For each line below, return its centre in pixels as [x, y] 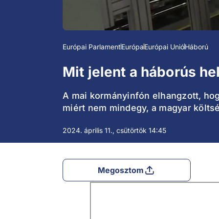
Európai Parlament [92, 47]
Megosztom [121, 170]
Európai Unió [164, 47]
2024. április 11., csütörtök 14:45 [114, 131]
